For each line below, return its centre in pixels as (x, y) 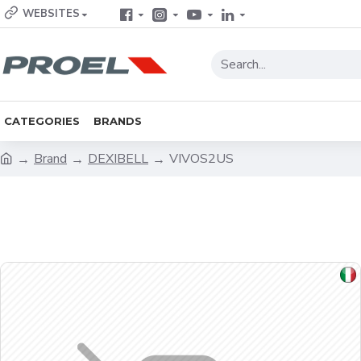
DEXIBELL (118, 159)
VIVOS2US (201, 159)
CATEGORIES (42, 120)
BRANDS (118, 120)
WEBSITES (51, 14)
